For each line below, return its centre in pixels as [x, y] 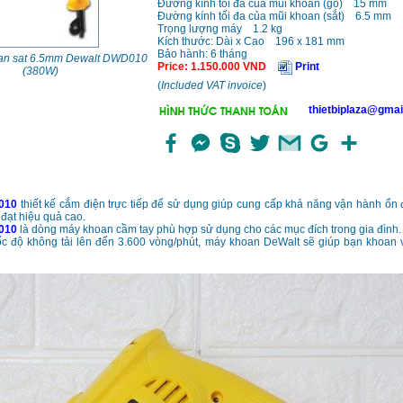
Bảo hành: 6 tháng [202, 54]
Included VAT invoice [211, 86]
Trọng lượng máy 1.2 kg [219, 29]
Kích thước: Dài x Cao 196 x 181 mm [251, 42]
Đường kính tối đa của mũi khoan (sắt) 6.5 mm [274, 17]
